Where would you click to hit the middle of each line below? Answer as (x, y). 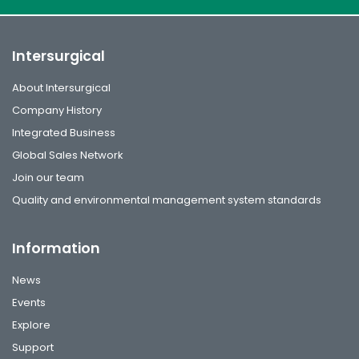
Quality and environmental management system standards (167, 200)
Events (29, 302)
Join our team (48, 177)
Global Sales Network (68, 155)
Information (56, 248)
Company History (57, 110)
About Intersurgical (61, 87)
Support (33, 347)
